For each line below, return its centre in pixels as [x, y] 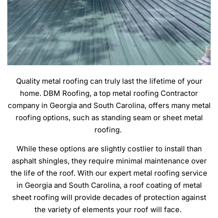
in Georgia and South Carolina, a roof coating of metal [109, 185]
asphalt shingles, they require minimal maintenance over [109, 161]
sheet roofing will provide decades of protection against [109, 198]
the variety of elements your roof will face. [109, 210]
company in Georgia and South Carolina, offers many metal [109, 105]
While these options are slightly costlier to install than [109, 149]
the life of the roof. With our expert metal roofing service [109, 173]
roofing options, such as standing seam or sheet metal [109, 117]
